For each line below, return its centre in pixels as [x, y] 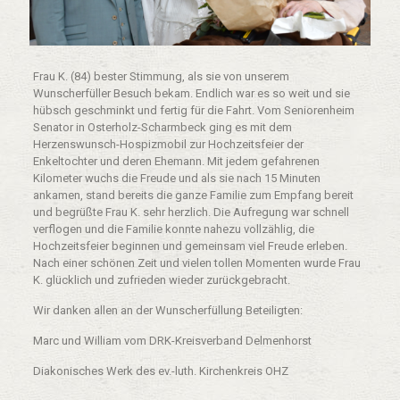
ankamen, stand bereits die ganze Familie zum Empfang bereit [193, 196]
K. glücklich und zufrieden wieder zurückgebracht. [161, 280]
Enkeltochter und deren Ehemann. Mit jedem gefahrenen [176, 162]
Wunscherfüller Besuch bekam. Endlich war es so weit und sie [191, 94]
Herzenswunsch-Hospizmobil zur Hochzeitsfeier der [168, 145]
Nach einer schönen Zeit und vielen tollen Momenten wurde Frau [196, 263]
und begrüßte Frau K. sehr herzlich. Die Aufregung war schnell [191, 212]
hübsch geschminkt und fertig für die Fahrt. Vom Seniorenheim [193, 111]
